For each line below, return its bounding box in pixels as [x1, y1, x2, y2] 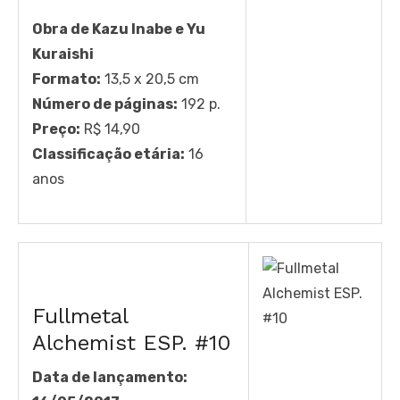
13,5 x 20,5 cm [101, 70, 199, 87]
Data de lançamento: [32, 368, 187, 386]
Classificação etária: [32, 145, 185, 162]
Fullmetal [32, 303, 128, 329]
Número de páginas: [32, 95, 178, 112]
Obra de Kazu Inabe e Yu [32, 20, 205, 37]
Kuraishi [32, 45, 94, 62]
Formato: [32, 70, 101, 87]
